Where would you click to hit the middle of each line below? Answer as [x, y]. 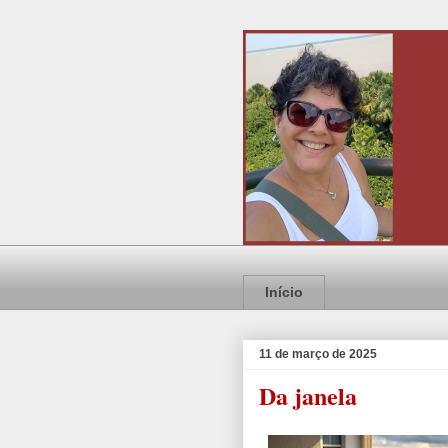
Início [284, 292]
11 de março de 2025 [318, 353]
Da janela [308, 395]
